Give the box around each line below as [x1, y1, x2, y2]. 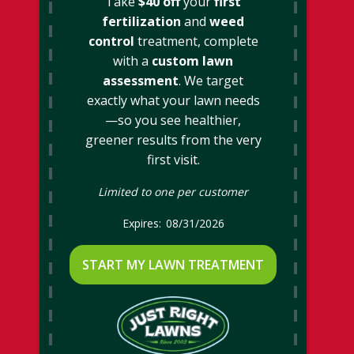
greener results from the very [85, 130, 262, 149]
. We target [179, 71, 243, 89]
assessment [103, 71, 179, 89]
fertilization [102, 12, 181, 30]
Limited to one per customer [98, 183, 248, 199]
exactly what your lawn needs [86, 91, 260, 109]
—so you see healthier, [105, 111, 241, 129]
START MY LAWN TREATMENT [82, 255, 264, 273]
